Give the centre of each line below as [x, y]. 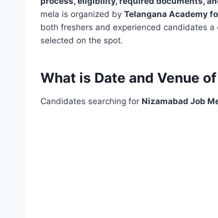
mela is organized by [82, 14]
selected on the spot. [82, 41]
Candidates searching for [91, 101]
